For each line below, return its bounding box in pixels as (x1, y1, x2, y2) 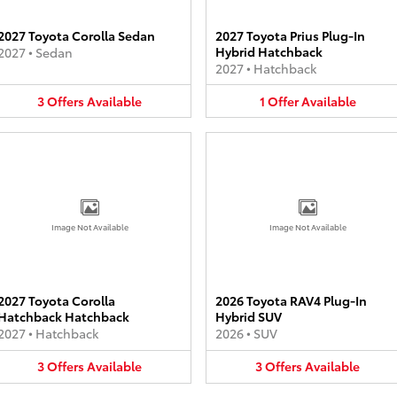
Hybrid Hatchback (215, 42, 323, 60)
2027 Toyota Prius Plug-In (215, 26, 365, 44)
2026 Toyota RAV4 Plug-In (215, 292, 367, 309)
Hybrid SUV (215, 307, 282, 325)
